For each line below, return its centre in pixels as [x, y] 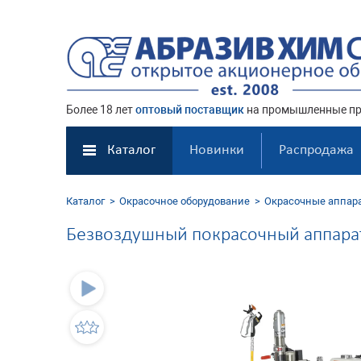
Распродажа [316, 150]
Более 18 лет [101, 110]
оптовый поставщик [190, 110]
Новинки [217, 150]
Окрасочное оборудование [185, 201]
